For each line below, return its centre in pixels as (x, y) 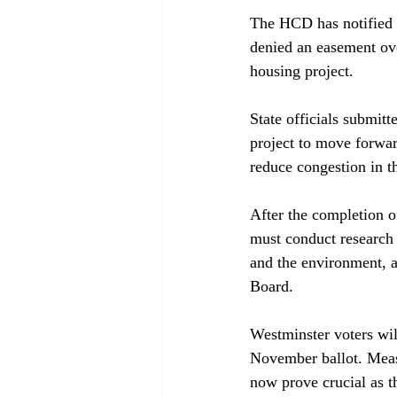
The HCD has (296, 23)
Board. (272, 286)
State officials (296, 118)
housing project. (302, 70)
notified (368, 23)
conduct (311, 238)
